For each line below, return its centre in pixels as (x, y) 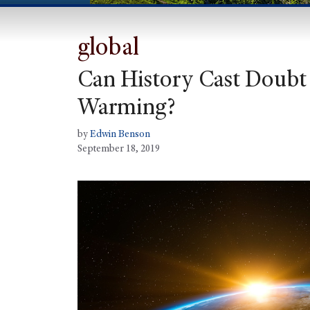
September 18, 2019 (119, 150)
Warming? (127, 110)
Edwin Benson (120, 135)
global (108, 49)
